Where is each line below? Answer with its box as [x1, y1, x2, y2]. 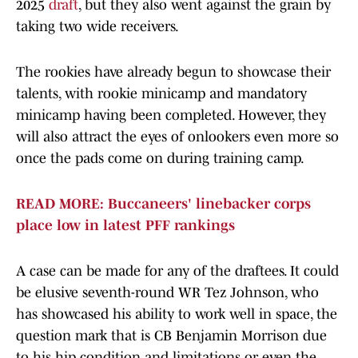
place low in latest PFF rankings [16, 217, 235, 234]
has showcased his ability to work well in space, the [16, 306, 337, 323]
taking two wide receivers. [16, 18, 179, 35]
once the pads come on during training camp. [16, 150, 304, 167]
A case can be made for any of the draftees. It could [16, 263, 339, 280]
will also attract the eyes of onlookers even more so [16, 129, 339, 145]
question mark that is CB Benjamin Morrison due [16, 328, 327, 344]
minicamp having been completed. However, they [16, 107, 326, 124]
